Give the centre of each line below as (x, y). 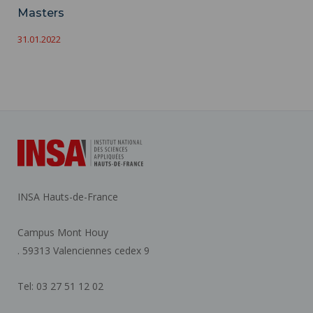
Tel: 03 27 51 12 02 (60, 286)
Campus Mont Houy (63, 232)
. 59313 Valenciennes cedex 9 (83, 250)
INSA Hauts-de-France (68, 196)
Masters (41, 13)
